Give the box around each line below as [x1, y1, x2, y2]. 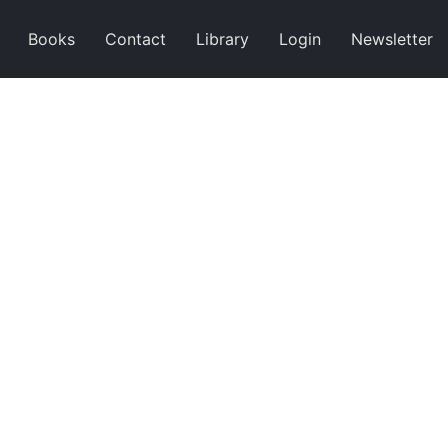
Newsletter [351, 29, 433, 49]
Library [196, 29, 249, 49]
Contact [105, 29, 166, 49]
